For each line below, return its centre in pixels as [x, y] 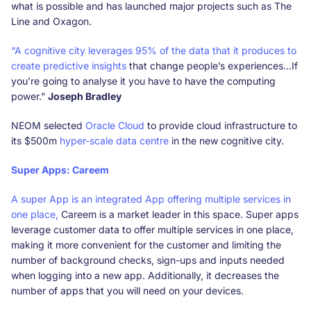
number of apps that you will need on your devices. [127, 290]
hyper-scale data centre [114, 140]
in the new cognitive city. [228, 140]
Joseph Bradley [85, 96]
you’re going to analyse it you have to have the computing [143, 81]
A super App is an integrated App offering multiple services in [151, 199]
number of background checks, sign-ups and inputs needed [148, 260]
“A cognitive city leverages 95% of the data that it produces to [154, 50]
